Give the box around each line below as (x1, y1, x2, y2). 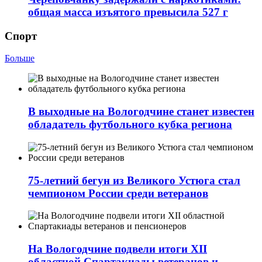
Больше (5, 53, 35, 64)
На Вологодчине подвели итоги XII (28, 243, 207, 255)
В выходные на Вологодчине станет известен (28, 105, 254, 118)
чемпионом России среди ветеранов (28, 187, 208, 199)
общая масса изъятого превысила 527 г (28, 5, 228, 18)
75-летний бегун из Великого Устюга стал (28, 174, 240, 187)
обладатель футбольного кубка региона (28, 118, 232, 131)
